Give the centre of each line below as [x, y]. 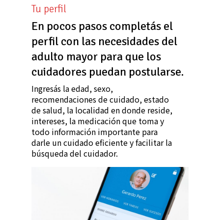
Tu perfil [49, 9]
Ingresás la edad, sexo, [72, 89]
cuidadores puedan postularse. [108, 72]
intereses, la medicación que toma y [98, 121]
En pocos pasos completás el [102, 26]
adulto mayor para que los [96, 57]
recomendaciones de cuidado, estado [100, 99]
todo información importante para [95, 132]
